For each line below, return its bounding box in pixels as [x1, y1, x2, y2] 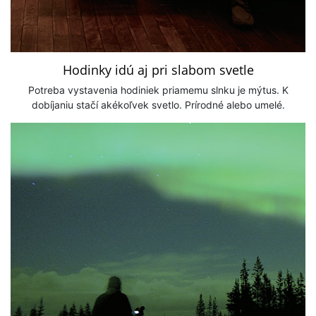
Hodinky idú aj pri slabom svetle [62, 61, 254, 78]
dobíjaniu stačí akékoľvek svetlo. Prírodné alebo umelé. [31, 99, 285, 111]
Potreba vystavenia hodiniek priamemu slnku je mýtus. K [28, 84, 288, 96]
